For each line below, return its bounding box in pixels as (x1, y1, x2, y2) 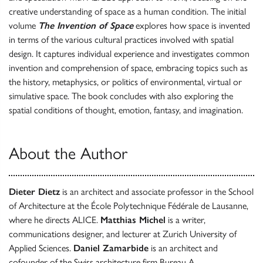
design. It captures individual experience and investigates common (9, 48, 249, 59)
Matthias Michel (100, 214, 166, 225)
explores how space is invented (133, 20, 250, 31)
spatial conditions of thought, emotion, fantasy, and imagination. (9, 104, 243, 116)
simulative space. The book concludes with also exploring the (9, 90, 233, 102)
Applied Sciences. (9, 242, 73, 254)
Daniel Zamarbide (73, 242, 149, 254)
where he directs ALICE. (9, 214, 100, 225)
